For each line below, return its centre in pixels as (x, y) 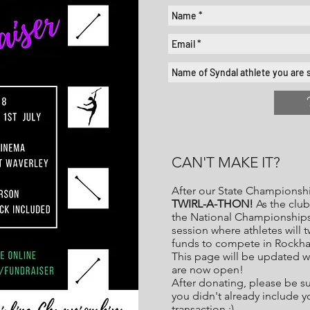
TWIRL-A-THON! (212, 204)
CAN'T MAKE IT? (226, 162)
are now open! (208, 270)
